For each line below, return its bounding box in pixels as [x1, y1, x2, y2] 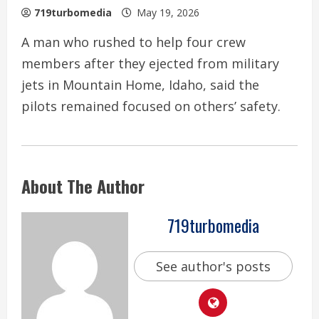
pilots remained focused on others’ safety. [21, 97, 281, 115]
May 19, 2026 [134, 5, 202, 19]
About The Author [21, 172, 145, 199]
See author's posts [155, 258, 271, 276]
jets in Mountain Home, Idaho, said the [21, 75, 259, 93]
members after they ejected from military [21, 54, 279, 72]
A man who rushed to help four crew [21, 33, 246, 51]
